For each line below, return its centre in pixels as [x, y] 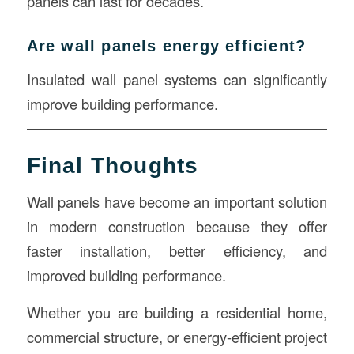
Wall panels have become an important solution [177, 202]
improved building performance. [126, 275]
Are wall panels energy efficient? [166, 46]
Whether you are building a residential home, [177, 312]
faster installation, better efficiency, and [177, 251]
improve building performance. [122, 103]
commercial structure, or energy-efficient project [177, 336]
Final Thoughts [113, 165]
